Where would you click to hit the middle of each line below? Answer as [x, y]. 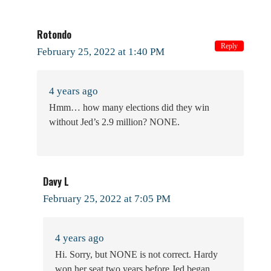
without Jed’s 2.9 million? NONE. [114, 122]
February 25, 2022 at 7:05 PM [107, 198]
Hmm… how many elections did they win [129, 107]
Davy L [56, 181]
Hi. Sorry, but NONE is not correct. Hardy [136, 254]
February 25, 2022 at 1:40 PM [101, 51]
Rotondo [54, 34]
